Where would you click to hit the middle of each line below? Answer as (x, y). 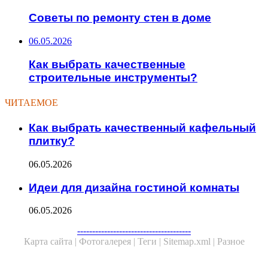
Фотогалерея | (108, 242)
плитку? (52, 141)
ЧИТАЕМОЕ (31, 103)
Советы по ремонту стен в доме (120, 18)
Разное (231, 242)
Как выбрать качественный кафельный (142, 128)
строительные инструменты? (113, 77)
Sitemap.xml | (190, 242)
